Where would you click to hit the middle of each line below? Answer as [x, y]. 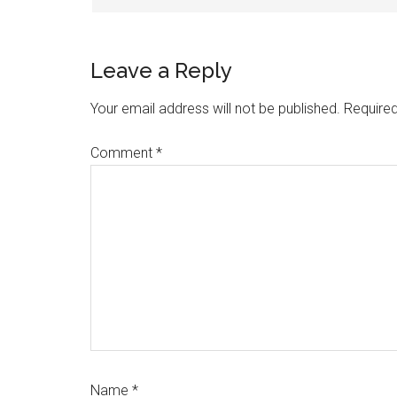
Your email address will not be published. [215, 109]
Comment [123, 153]
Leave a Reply [161, 70]
